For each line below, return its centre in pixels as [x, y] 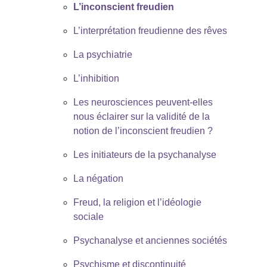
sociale [88, 216]
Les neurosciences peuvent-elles [143, 102]
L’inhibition [96, 78]
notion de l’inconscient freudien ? [143, 131]
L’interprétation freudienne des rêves [150, 30]
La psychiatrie [103, 54]
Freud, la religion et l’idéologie [137, 202]
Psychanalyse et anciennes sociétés [150, 240]
